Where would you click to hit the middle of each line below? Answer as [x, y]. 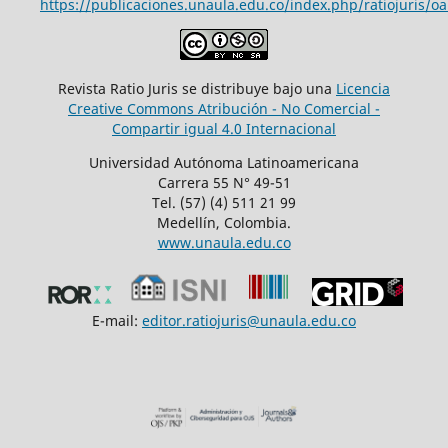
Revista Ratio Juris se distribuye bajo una [197, 89]
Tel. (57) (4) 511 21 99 [224, 203]
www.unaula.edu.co [224, 243]
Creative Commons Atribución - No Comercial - [224, 109]
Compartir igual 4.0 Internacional [224, 129]
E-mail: [117, 321]
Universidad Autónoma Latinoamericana [224, 163]
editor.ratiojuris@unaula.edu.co [249, 321]
